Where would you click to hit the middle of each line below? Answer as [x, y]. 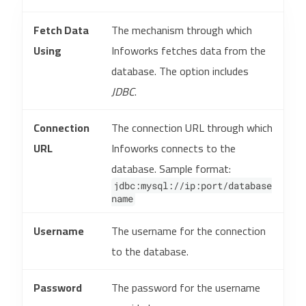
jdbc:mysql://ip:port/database [193, 185]
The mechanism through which [182, 30]
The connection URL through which [192, 128]
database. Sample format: [171, 169]
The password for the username [186, 288]
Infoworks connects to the [173, 148]
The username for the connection [189, 231]
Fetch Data [61, 30]
